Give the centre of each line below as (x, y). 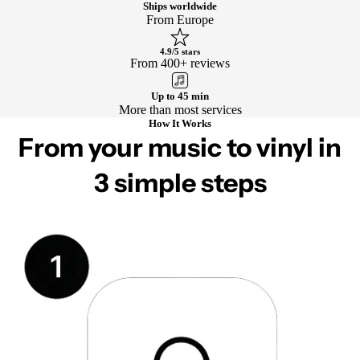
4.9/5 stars (180, 52)
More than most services (180, 110)
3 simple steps (180, 183)
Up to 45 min (180, 96)
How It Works (180, 124)
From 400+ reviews (180, 63)
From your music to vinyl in (180, 148)
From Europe (180, 20)
